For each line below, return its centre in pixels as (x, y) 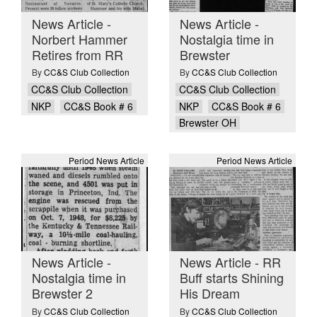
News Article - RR (230, 262)
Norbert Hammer (80, 39)
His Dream (210, 293)
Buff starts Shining (232, 278)
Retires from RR (77, 54)
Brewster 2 (62, 293)
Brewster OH (207, 122)
